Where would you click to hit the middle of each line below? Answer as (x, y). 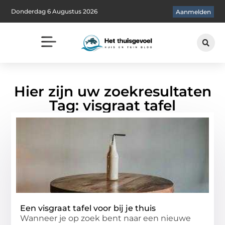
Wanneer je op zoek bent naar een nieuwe (106, 218)
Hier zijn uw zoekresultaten (113, 91)
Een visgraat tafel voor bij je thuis (88, 208)
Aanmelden (193, 12)
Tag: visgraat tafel (113, 105)
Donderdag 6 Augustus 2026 (54, 11)
